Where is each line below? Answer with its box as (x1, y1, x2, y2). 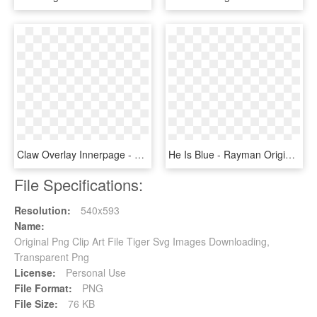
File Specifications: (14, 173, 143, 196)
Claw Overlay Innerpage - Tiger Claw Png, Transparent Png (134, 147, 144, 162)
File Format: (14, 281, 72, 296)
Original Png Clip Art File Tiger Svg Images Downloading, (14, 234, 270, 249)
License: (14, 265, 56, 280)
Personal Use (63, 265, 126, 280)
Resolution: (14, 203, 71, 218)
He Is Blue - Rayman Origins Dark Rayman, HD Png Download (285, 147, 295, 162)
